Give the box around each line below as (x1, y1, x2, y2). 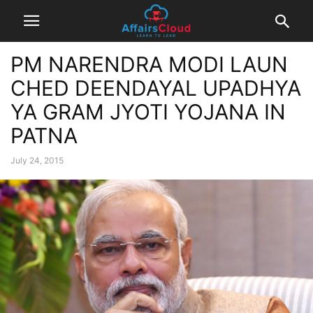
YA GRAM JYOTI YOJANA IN (10, 99, 291, 124)
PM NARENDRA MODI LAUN (10, 52, 288, 77)
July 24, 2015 (10, 155, 64, 166)
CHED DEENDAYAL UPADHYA (10, 75, 301, 101)
